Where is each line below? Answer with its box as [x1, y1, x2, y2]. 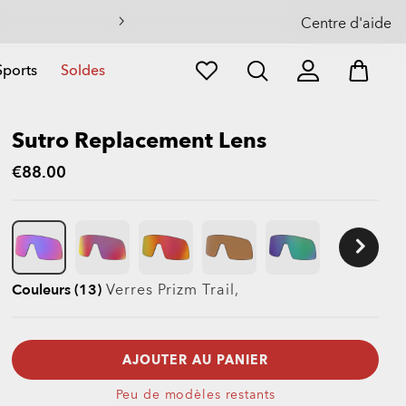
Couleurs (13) [12, 280, 101, 300]
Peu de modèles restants [115, 386, 275, 403]
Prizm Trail [158, 280, 235, 300]
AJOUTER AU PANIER [122, 351, 268, 369]
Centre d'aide [301, 14, 391, 34]
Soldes [61, 61, 105, 81]
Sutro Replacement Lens [12, 126, 266, 156]
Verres [106, 280, 158, 300]
